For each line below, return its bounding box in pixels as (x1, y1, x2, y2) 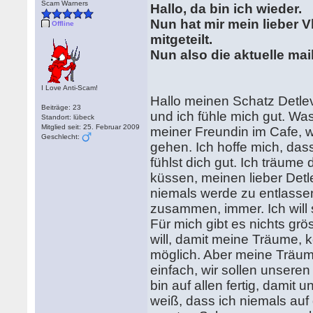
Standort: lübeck (41, 113, 95, 121)
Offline (52, 20, 75, 27)
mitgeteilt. (150, 32, 217, 47)
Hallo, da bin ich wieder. (150, 1, 303, 16)
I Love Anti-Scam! (41, 84, 99, 92)
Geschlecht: (41, 133, 82, 140)
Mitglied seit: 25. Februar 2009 (41, 123, 140, 131)
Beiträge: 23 (41, 103, 82, 111)
